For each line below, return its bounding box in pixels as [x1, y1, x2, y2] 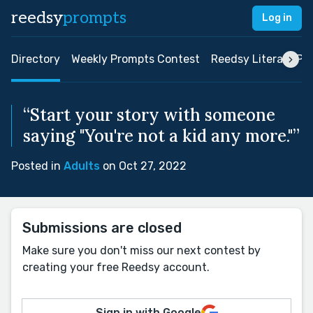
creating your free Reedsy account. [22, 261, 210, 274]
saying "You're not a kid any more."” [23, 125, 300, 147]
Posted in [11, 159, 64, 173]
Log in [262, 12, 292, 24]
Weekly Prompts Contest [71, 52, 200, 66]
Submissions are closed [22, 219, 182, 236]
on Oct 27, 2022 [100, 159, 187, 173]
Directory [11, 52, 60, 66]
